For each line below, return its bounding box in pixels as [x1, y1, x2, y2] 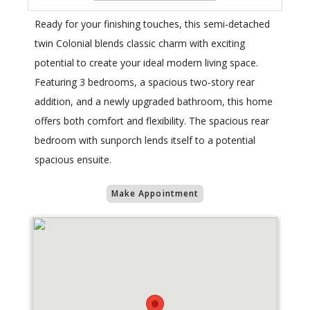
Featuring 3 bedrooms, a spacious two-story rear [35, 75, 255, 89]
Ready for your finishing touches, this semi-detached [35, 17, 270, 31]
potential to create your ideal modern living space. [35, 56, 258, 70]
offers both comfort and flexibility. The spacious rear [35, 114, 269, 128]
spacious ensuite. [35, 153, 111, 167]
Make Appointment [111, 188, 199, 200]
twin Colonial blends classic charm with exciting [35, 37, 245, 51]
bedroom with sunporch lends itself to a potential [35, 134, 255, 147]
